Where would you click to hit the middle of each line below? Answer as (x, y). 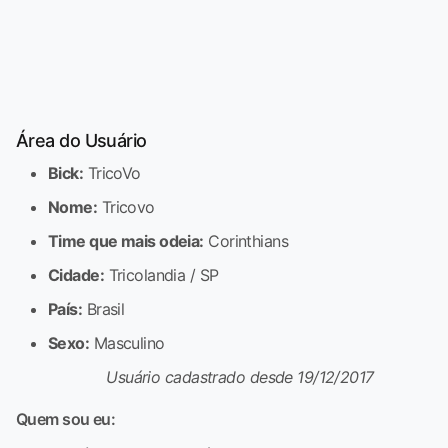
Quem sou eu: (66, 418)
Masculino (127, 342)
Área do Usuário (81, 140)
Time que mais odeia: (126, 240)
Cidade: (76, 274)
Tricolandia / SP (161, 274)
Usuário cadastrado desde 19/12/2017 (240, 376)
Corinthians (246, 240)
